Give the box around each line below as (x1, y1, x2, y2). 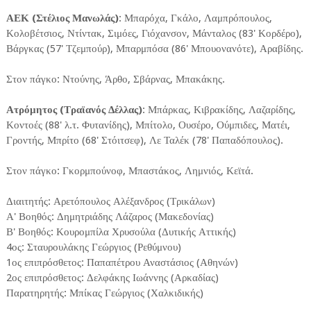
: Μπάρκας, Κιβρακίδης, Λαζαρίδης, (142, 103, 296, 117)
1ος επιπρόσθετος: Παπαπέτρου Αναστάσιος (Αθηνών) (6, 256, 238, 269)
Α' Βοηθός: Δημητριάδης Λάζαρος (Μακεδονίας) (6, 210, 214, 224)
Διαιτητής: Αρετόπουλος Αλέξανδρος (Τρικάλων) (6, 195, 215, 208)
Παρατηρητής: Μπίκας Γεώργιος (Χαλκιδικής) (6, 287, 203, 300)
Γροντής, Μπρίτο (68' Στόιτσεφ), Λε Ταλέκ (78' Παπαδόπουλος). (6, 134, 283, 147)
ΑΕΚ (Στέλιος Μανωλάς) (6, 12, 119, 25)
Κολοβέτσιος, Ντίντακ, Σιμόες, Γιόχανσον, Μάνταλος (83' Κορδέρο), (6, 27, 302, 40)
